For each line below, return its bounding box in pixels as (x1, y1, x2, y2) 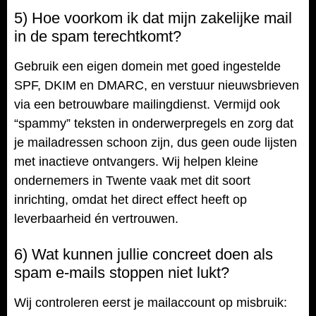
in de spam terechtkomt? (14, 27, 181, 45)
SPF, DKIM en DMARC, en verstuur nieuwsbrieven (14, 78, 299, 92)
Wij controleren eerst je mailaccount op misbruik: (14, 296, 287, 310)
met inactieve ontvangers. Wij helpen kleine (14, 154, 258, 169)
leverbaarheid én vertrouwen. (14, 211, 178, 226)
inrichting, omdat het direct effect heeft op (14, 192, 247, 207)
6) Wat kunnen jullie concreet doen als (14, 245, 273, 264)
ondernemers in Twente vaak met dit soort (14, 173, 250, 188)
